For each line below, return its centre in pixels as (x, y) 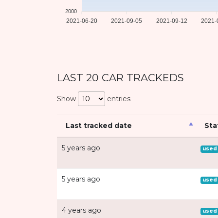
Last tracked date (99, 126)
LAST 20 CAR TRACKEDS (120, 78)
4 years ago (82, 210)
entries (118, 99)
